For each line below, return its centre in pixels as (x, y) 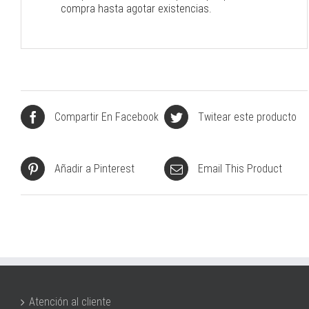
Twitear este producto (247, 117)
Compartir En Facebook (107, 117)
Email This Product (240, 168)
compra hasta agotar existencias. (136, 8)
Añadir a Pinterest (94, 168)
